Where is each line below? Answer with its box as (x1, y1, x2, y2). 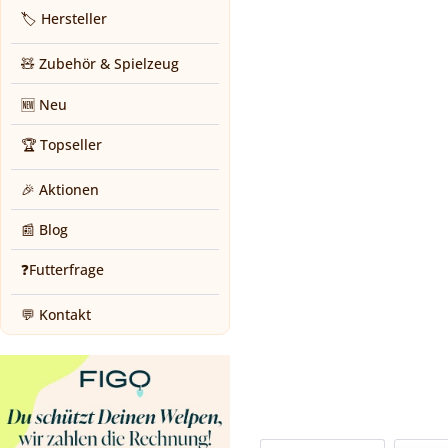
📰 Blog (21, 220, 68, 240)
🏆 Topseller (21, 135, 102, 155)
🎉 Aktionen (21, 180, 99, 200)
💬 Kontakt (21, 305, 91, 325)
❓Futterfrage (21, 260, 104, 280)
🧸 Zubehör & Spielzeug (21, 54, 179, 74)
